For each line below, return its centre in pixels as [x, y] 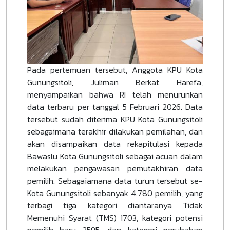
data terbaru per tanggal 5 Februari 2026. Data [115, 107]
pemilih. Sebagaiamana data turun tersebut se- [115, 180]
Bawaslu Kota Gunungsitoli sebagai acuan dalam [115, 156]
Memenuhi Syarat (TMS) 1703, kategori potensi [115, 217]
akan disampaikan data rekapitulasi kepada [115, 143]
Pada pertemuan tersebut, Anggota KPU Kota [115, 70]
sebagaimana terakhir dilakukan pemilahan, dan [115, 131]
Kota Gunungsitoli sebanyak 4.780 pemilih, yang [115, 193]
